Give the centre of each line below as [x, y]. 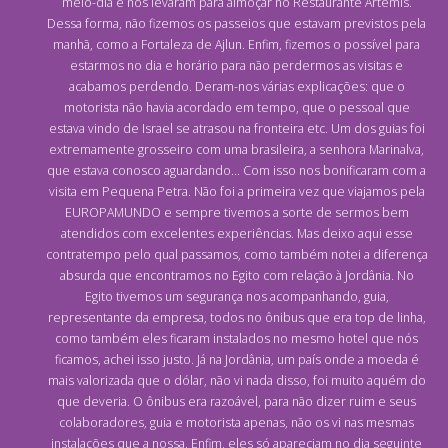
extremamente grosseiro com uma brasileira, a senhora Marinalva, [236, 150]
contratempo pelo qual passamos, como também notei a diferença [236, 255]
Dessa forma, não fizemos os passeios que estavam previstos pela [236, 24]
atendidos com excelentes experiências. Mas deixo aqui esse [236, 234]
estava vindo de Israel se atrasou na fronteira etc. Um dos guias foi [236, 129]
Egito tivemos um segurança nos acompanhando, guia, [236, 297]
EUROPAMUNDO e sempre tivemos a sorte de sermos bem [236, 213]
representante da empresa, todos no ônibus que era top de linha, [236, 318]
